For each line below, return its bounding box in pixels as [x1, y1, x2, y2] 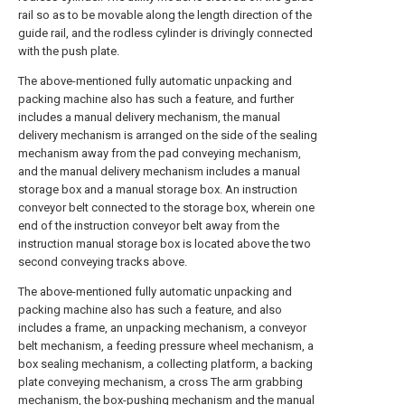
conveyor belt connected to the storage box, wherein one [18, 201, 315, 215]
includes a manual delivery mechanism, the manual [18, 110, 280, 125]
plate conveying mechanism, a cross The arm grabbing [18, 375, 303, 390]
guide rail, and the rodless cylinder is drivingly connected [18, 26, 313, 41]
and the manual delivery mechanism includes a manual [18, 165, 300, 179]
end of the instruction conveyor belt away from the [18, 219, 279, 233]
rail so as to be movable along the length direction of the [18, 8, 312, 23]
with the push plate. [18, 44, 119, 59]
